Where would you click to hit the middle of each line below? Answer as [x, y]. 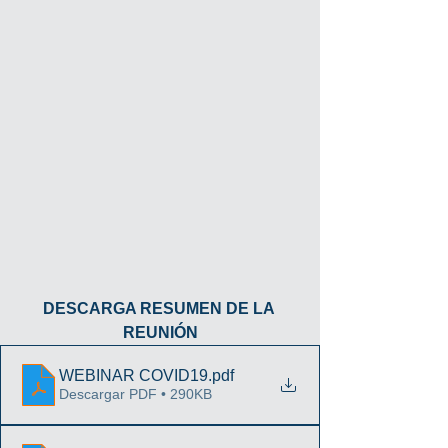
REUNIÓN [160, 332]
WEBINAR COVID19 [133, 375]
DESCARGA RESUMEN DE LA [160, 308]
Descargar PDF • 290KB [135, 394]
